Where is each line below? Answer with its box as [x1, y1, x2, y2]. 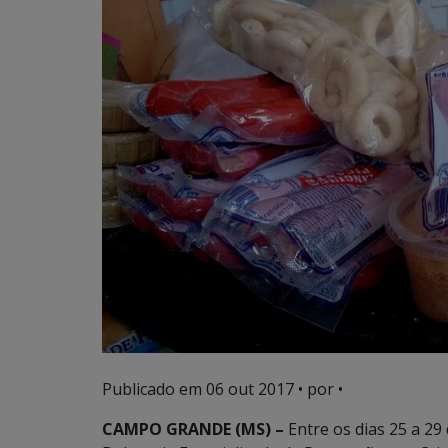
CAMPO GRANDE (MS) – [102, 418, 288, 440]
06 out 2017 [206, 378, 294, 400]
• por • [294, 378, 343, 400]
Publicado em [102, 378, 206, 400]
